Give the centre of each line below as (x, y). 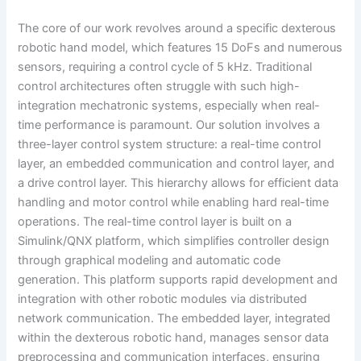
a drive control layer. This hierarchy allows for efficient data (178, 183)
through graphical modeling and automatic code (149, 261)
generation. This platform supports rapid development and (178, 280)
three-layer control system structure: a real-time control (170, 145)
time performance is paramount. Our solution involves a (169, 125)
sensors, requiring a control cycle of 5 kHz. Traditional (165, 67)
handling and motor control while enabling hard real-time (174, 203)
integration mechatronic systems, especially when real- (169, 106)
